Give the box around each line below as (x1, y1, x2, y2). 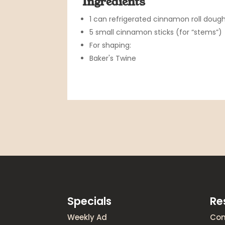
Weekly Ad (67, 212, 107, 223)
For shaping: (89, 40, 132, 51)
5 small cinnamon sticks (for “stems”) (89, 27, 222, 38)
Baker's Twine (89, 53, 137, 64)
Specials (67, 194, 112, 209)
